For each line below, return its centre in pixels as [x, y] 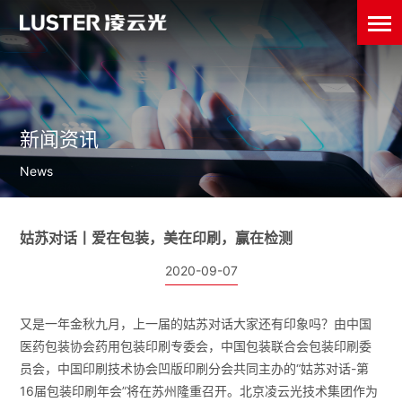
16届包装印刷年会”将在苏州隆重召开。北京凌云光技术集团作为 [199, 391]
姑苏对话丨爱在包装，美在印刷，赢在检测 [157, 238]
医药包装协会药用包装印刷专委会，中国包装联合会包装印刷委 [196, 346]
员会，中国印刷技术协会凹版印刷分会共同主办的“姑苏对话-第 [195, 369]
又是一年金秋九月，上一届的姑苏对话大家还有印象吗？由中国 [196, 324]
